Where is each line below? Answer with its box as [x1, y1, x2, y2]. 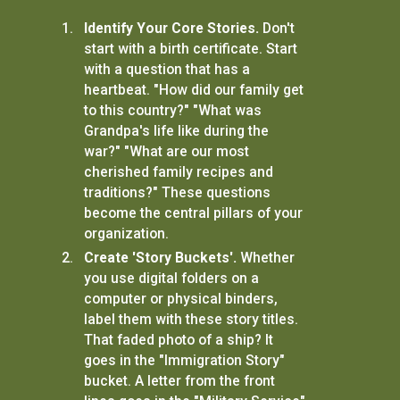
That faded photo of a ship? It [83, 331, 273, 349]
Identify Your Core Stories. [83, 20, 259, 37]
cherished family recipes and [83, 163, 273, 181]
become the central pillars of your [83, 204, 303, 222]
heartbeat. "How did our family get [83, 81, 304, 99]
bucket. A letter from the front [83, 372, 275, 390]
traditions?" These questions [83, 184, 271, 202]
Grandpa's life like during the [83, 122, 269, 140]
